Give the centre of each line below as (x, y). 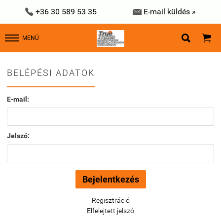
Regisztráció (110, 200)
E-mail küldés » (170, 12)
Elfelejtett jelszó (110, 211)
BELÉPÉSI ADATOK (51, 73)
